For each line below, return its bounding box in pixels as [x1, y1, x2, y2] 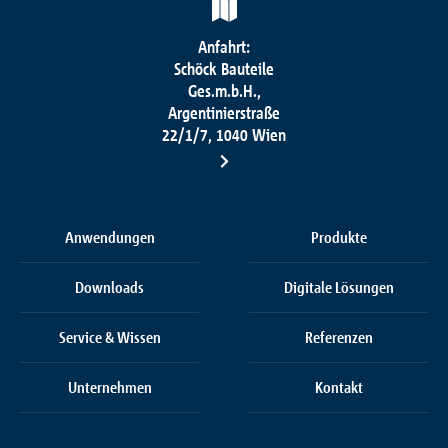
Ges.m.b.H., [187, 80, 261, 101]
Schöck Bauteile [174, 58, 274, 79]
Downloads [75, 277, 144, 297]
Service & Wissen [58, 327, 161, 347]
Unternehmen [67, 377, 152, 397]
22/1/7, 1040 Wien [162, 124, 286, 145]
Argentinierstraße [168, 102, 280, 123]
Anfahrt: [198, 36, 250, 57]
